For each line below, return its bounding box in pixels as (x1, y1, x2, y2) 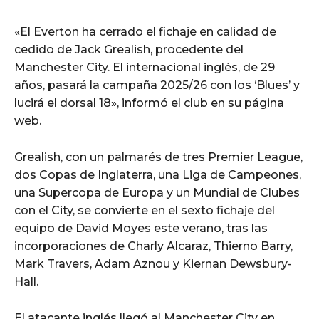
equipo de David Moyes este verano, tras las (14, 221, 268, 235)
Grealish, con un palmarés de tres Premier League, (14, 150, 303, 164)
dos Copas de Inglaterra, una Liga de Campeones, (14, 167, 301, 182)
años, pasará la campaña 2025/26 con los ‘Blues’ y (14, 78, 300, 92)
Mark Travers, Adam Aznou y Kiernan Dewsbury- (14, 256, 292, 271)
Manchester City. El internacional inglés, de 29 (14, 60, 275, 74)
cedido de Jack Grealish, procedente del (14, 42, 244, 56)
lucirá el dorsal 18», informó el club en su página (14, 95, 284, 110)
